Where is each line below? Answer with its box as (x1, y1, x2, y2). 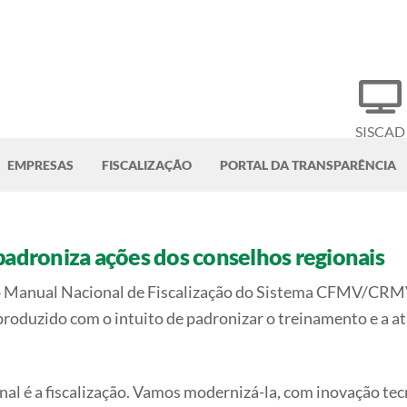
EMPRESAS (7, 156, 74, 173)
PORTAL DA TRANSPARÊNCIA (220, 156, 396, 173)
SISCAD (355, 123, 405, 141)
